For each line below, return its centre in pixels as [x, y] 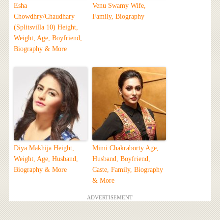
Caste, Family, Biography [127, 170]
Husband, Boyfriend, [121, 159]
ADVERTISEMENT [110, 198]
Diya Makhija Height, [44, 148]
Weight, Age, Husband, [46, 159]
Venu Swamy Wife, [119, 6]
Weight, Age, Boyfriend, [48, 38]
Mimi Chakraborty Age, [125, 148]
